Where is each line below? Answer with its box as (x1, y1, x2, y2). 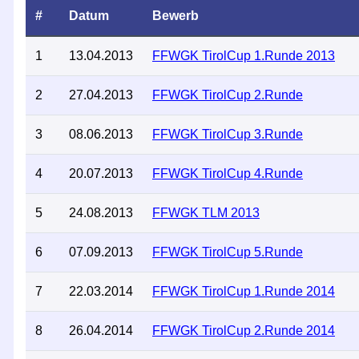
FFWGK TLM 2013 (152, 206, 260, 220)
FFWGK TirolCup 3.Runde (152, 127, 303, 141)
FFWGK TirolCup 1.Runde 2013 (152, 49, 335, 63)
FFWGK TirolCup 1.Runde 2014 (152, 284, 335, 298)
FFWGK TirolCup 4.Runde (152, 167, 303, 180)
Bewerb (152, 9, 199, 22)
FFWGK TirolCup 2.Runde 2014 (152, 324, 335, 337)
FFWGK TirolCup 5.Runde (152, 245, 303, 259)
